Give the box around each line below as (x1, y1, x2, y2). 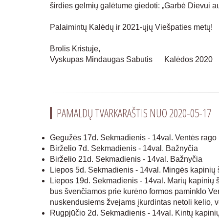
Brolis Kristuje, (50, 44, 100, 53)
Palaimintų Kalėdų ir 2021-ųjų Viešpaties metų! (50, 23, 213, 31)
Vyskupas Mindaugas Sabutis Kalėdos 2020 (50, 55, 213, 64)
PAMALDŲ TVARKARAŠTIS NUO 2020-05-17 (57, 105, 211, 121)
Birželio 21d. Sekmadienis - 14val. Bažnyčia (50, 155, 202, 163)
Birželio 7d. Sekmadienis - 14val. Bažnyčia (50, 144, 198, 153)
